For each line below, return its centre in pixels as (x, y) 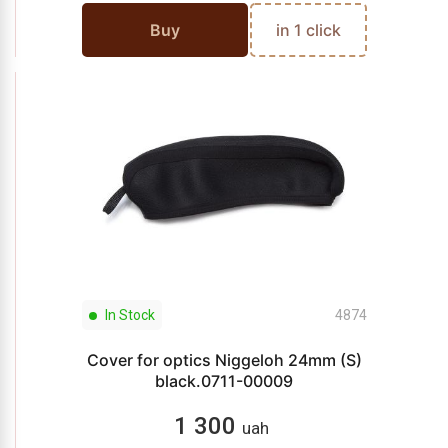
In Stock (128, 315)
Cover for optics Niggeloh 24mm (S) (224, 360)
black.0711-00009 (224, 381)
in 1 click (308, 30)
